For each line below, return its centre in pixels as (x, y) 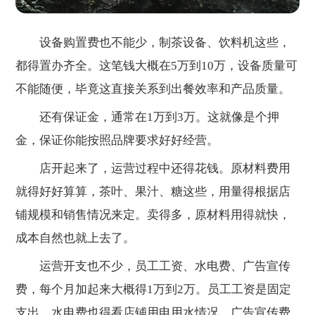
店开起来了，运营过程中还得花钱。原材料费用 (153, 169)
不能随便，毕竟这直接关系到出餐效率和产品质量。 (153, 89)
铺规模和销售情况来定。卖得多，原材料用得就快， (153, 215)
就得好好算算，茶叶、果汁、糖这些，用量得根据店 (153, 192)
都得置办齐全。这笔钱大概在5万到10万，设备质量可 (157, 65)
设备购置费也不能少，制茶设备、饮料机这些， (153, 42)
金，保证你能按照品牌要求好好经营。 (117, 141)
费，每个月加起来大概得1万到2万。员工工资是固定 (154, 290)
